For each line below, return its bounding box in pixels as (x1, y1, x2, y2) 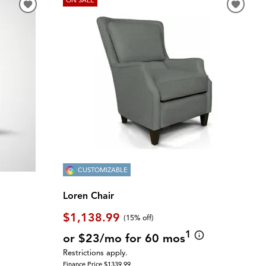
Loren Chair (62, 189, 114, 202)
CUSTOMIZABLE (77, 165, 128, 174)
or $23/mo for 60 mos (62, 230, 185, 246)
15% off (126, 213, 152, 223)
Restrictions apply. (62, 248, 128, 258)
